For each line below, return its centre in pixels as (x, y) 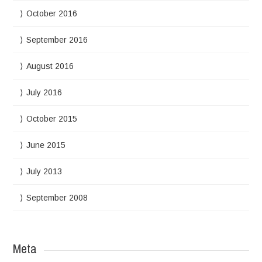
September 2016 (57, 39)
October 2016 (52, 13)
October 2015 (52, 118)
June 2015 (46, 145)
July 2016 (44, 92)
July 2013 (44, 171)
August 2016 (50, 66)
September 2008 (57, 197)
